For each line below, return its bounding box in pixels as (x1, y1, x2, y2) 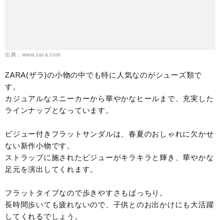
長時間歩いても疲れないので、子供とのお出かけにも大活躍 (5, 200, 214, 209)
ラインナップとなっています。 (5, 106, 113, 115)
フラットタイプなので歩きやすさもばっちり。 (5, 189, 167, 197)
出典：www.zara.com (5, 52, 61, 58)
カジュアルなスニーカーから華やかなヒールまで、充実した (5, 94, 214, 103)
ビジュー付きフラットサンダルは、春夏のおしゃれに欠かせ (5, 130, 214, 138)
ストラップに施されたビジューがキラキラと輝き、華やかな (5, 153, 214, 162)
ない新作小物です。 (5, 141, 75, 150)
